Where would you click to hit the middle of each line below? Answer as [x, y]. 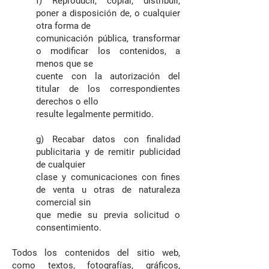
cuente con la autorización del [108, 76]
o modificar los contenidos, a [108, 51]
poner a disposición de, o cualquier [108, 13]
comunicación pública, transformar [108, 38]
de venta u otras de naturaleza [108, 190]
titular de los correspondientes [108, 89]
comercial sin [63, 202]
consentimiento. [69, 228]
